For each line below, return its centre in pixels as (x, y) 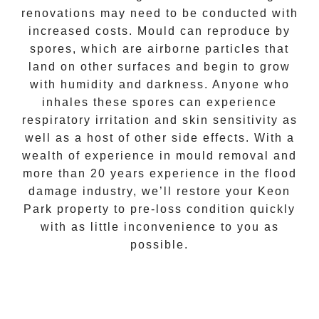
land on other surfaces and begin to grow (159, 67)
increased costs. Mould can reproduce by (159, 31)
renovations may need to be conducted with (159, 14)
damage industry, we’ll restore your (143, 192)
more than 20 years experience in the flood (159, 174)
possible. (159, 245)
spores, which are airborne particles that (159, 49)
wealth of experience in (99, 156)
